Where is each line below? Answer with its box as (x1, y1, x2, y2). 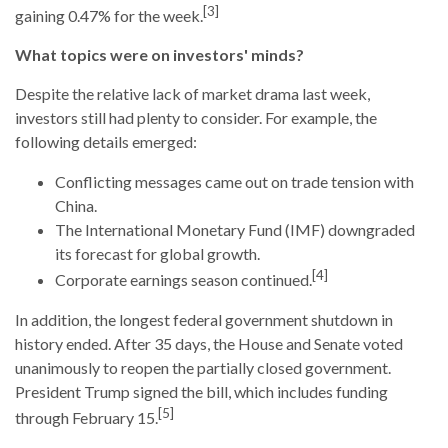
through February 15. (15, 408, 158, 428)
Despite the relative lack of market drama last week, (15, 83, 370, 103)
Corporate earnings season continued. (55, 270, 312, 290)
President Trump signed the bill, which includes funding (15, 382, 388, 402)
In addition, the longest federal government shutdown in (15, 310, 393, 330)
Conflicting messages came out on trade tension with (55, 171, 414, 191)
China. (55, 195, 97, 215)
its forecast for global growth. (55, 243, 260, 263)
